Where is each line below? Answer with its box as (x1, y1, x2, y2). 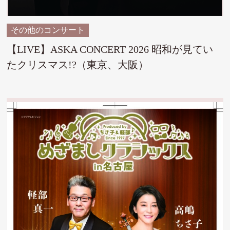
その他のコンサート (11, 25, 85, 35)
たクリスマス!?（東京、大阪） (7, 59, 159, 70)
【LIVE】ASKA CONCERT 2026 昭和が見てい (7, 43, 214, 55)
